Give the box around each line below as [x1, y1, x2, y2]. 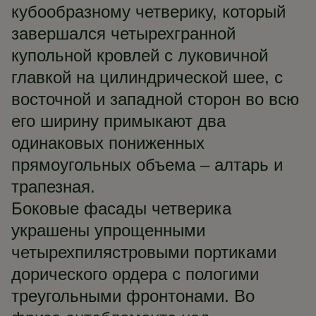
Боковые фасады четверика [11, 199, 231, 218]
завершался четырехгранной [11, 24, 236, 43]
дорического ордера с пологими [11, 265, 259, 284]
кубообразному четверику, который [11, 2, 286, 21]
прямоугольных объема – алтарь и [11, 155, 283, 174]
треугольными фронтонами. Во [11, 286, 255, 305]
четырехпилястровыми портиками [11, 243, 276, 262]
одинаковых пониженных [11, 133, 205, 152]
